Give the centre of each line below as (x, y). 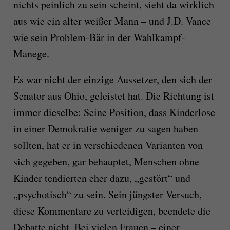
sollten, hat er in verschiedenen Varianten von (108, 145)
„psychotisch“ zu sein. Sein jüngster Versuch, (107, 194)
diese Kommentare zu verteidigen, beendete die (112, 210)
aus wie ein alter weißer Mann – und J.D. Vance (112, 21)
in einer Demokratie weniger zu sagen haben (106, 128)
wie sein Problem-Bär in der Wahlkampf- (99, 37)
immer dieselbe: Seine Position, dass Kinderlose (114, 112)
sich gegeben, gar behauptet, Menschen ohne (106, 161)
